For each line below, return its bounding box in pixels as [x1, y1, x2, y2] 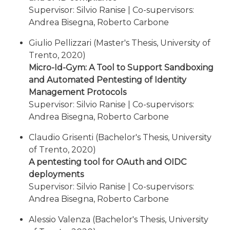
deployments [29, 169, 84, 179]
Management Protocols [29, 87, 126, 97]
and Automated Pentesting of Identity [29, 75, 186, 85]
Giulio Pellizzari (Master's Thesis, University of [29, 38, 210, 48]
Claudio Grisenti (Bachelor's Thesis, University [29, 132, 212, 142]
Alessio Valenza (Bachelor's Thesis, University [29, 215, 208, 224]
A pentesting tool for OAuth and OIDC [29, 157, 186, 167]
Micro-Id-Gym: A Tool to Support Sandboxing [29, 63, 214, 72]
